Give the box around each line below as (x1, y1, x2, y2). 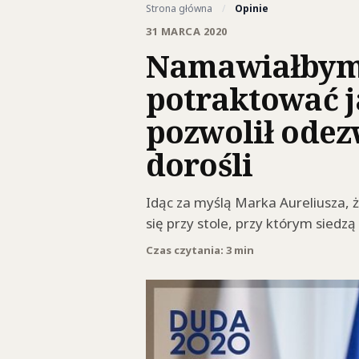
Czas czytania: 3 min (146, 243, 254, 257)
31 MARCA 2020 (146, 24, 228, 38)
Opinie (235, 2, 268, 15)
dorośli (146, 143, 253, 185)
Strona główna (146, 2, 212, 15)
